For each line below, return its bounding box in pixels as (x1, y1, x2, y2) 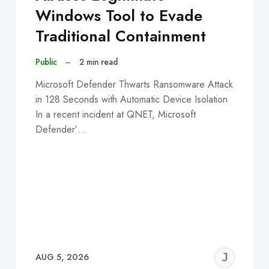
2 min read (79, 56, 118, 68)
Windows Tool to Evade (35, 5, 202, 28)
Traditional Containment (35, 25, 206, 48)
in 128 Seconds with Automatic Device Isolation (35, 92, 228, 106)
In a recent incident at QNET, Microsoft (35, 107, 196, 121)
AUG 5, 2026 (35, 251, 89, 264)
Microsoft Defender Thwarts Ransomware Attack (35, 77, 233, 91)
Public (35, 56, 57, 68)
